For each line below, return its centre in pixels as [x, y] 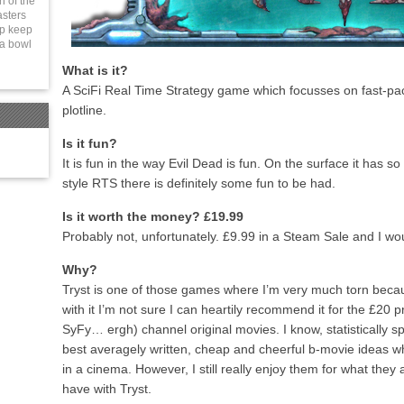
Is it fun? [90, 143]
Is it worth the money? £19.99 [153, 216]
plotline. [84, 110]
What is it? [95, 70]
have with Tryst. [107, 389]
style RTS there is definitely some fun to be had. [199, 183]
